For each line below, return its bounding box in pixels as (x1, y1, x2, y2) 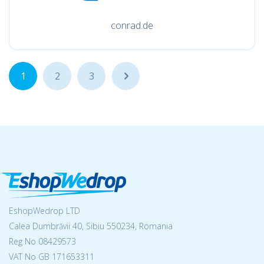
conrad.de (111, 19, 153, 32)
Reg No (9, 236, 38, 247)
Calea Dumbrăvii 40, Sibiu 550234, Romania (9, 220, 173, 232)
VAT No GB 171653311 (9, 251, 94, 262)
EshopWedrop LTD (9, 205, 80, 216)
